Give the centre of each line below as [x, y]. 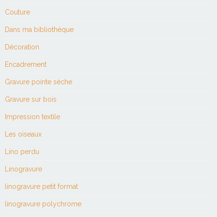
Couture [17, 12]
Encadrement [26, 64]
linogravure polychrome [43, 204]
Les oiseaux [23, 134]
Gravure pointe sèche [39, 82]
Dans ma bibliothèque [39, 29]
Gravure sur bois [31, 99]
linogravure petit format [41, 186]
